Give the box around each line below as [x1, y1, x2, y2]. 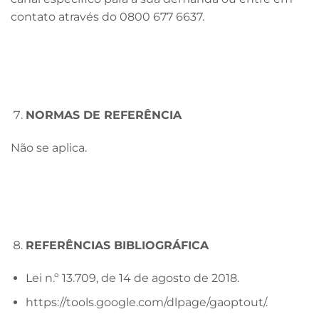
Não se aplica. [11, 140, 87, 155]
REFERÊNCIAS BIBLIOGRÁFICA [25, 238, 209, 252]
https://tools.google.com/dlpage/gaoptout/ [25, 296, 266, 310]
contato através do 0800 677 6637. [11, 10, 204, 24]
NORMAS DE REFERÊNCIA [25, 108, 182, 122]
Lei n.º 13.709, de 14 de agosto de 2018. [25, 271, 239, 285]
